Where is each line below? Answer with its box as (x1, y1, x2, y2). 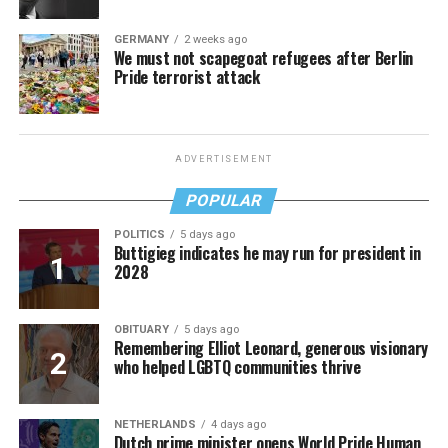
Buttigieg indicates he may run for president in (113, 240, 421, 265)
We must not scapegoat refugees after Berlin (113, 45, 413, 70)
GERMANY (113, 32, 169, 46)
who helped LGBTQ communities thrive (113, 354, 361, 379)
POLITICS (113, 227, 165, 241)
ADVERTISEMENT (174, 153, 274, 164)
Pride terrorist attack (113, 64, 260, 89)
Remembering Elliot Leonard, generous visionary (113, 335, 428, 360)
